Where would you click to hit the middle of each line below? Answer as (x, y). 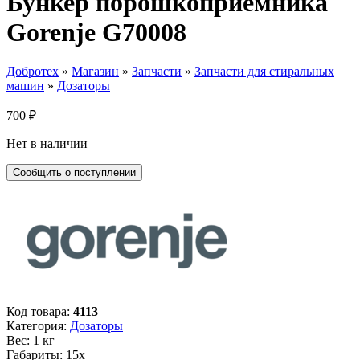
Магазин (95, 72)
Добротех (33, 72)
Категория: (38, 326)
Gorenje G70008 (96, 32)
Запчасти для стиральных (264, 72)
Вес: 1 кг (31, 341)
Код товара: (40, 312)
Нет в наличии (47, 144)
